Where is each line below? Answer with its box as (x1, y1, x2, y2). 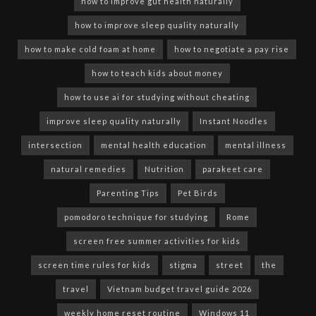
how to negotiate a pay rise (174, 44, 289, 54)
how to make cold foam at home (25, 44, 156, 54)
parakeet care (202, 164, 263, 174)
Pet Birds (177, 188, 218, 198)
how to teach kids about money (91, 68, 223, 78)
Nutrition (145, 164, 184, 174)
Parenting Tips (96, 188, 159, 198)
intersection (28, 140, 83, 150)
